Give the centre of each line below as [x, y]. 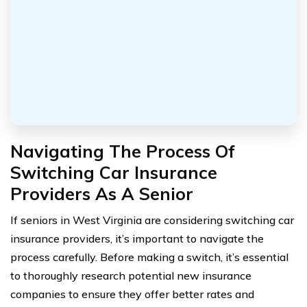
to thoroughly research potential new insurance [131, 276]
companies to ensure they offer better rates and [132, 294]
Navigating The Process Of [123, 151]
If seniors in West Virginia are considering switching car [152, 220]
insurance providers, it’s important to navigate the [137, 239]
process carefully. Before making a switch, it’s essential [149, 257]
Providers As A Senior [102, 194]
